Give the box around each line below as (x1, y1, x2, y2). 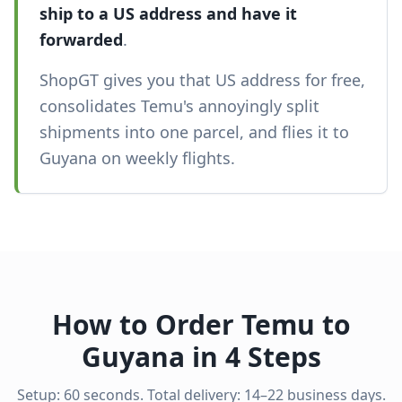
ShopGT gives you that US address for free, (39, 69, 365, 91)
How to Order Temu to (51, 306, 351, 343)
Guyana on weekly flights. (39, 147, 235, 169)
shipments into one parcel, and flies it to (39, 121, 349, 143)
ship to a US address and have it (39, 3, 297, 24)
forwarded (39, 29, 123, 50)
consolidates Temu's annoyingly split (39, 95, 319, 117)
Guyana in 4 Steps (81, 338, 321, 375)
